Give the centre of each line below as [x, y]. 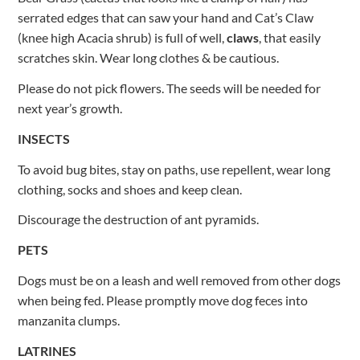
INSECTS [44, 138]
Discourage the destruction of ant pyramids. [139, 219]
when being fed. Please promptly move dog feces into [163, 301]
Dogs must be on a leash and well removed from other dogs [180, 280]
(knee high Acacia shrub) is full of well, [123, 38]
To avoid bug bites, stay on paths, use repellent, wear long [174, 169]
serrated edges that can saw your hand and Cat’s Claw [166, 18]
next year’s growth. [70, 108]
